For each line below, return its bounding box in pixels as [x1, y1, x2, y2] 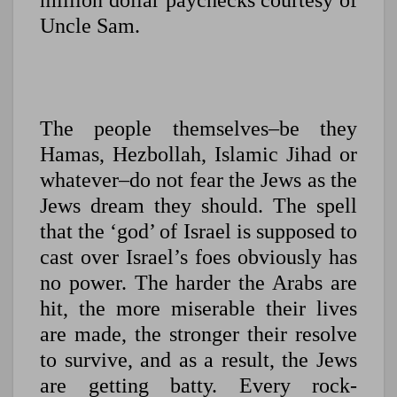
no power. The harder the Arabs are [40, 271, 357, 295]
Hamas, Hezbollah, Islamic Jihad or [40, 143, 357, 167]
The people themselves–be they [40, 117, 357, 141]
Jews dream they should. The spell [40, 194, 357, 218]
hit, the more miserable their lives [40, 297, 357, 321]
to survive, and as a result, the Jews [40, 348, 357, 372]
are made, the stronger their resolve [40, 323, 357, 346]
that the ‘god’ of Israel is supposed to [40, 220, 357, 244]
